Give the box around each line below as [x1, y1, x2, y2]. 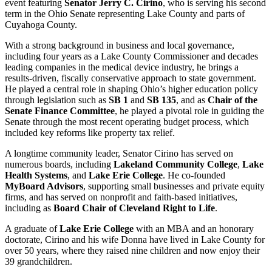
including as [5, 203, 53, 214]
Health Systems [5, 170, 67, 181]
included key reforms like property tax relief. [5, 127, 175, 138]
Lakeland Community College [114, 159, 237, 170]
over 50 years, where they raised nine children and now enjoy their [5, 245, 260, 256]
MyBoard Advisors [5, 181, 83, 192]
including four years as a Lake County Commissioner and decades [5, 51, 258, 62]
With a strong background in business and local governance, [5, 40, 234, 51]
